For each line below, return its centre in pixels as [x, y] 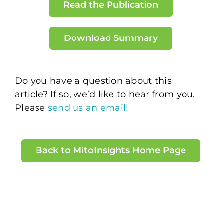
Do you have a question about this [93, 81]
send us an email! [88, 107]
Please [31, 107]
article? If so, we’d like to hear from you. [105, 94]
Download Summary [110, 38]
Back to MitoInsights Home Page [110, 150]
